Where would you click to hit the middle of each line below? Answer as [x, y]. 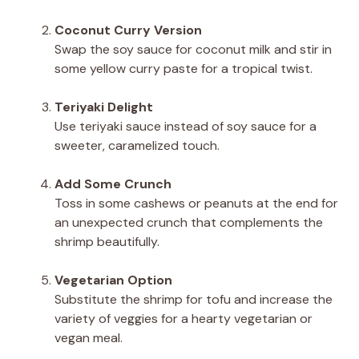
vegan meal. [89, 337]
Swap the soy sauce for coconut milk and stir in [193, 49]
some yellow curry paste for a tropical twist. [184, 68]
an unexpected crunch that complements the [189, 222]
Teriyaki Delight [104, 107]
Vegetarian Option [113, 280]
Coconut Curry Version [128, 30]
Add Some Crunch [113, 184]
